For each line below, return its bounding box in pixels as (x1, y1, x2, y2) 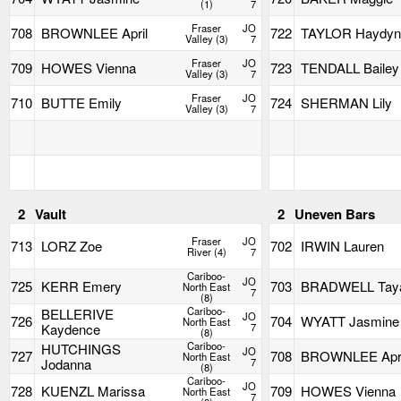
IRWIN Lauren (301, 236, 385, 256)
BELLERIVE (41, 304, 115, 324)
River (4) (186, 244, 226, 260)
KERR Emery (41, 277, 126, 296)
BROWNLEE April (41, 23, 149, 43)
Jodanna (41, 354, 92, 374)
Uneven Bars (294, 204, 376, 225)
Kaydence (41, 320, 101, 339)
